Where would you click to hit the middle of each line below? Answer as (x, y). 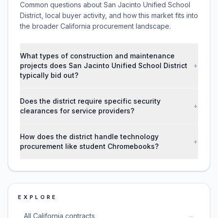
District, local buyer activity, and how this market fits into (109, 15)
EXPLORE (38, 197)
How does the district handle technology (89, 136)
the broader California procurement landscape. (95, 26)
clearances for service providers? (77, 111)
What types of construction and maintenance (97, 56)
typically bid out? (49, 75)
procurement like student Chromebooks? (89, 146)
